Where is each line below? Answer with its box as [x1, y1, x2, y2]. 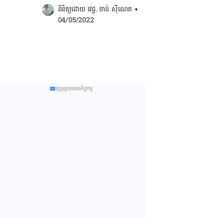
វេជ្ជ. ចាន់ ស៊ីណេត [88, 3, 132, 15]
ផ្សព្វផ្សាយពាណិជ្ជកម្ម [55, 84, 93, 93]
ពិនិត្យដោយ [57, 3, 88, 15]
